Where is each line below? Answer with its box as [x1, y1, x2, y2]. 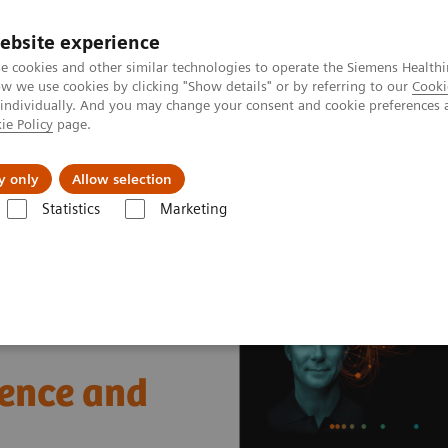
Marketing [159, 200, 227, 218]
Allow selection [72, 171, 172, 187]
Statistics [41, 200, 100, 218]
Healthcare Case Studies [45, 220, 191, 237]
